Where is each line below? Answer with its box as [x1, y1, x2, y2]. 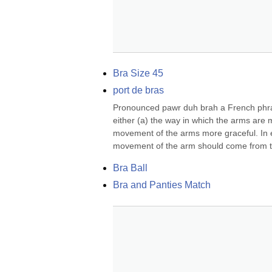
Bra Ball [113, 163, 148, 173]
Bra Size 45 [113, 68, 163, 78]
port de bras [113, 85, 164, 95]
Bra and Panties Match [113, 180, 211, 190]
